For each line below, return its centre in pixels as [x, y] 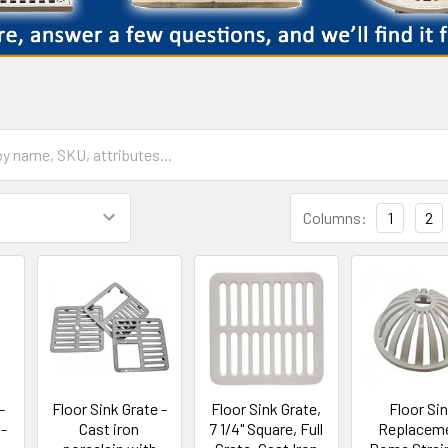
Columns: [335, 217]
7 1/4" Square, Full [266, 429]
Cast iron [109, 429]
